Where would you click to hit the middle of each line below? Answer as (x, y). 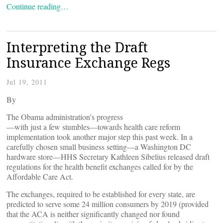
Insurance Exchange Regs (88, 62)
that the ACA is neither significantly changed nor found (93, 214)
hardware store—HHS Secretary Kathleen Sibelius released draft (108, 157)
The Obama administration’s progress (65, 117)
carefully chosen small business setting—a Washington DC (99, 147)
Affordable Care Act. (40, 176)
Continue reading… (38, 6)
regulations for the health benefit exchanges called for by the (100, 167)
